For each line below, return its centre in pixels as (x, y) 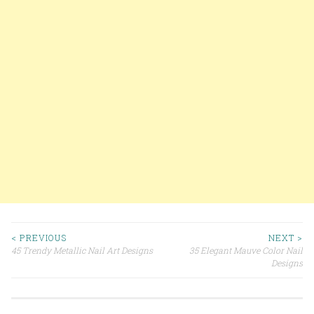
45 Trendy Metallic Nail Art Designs (82, 250)
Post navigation (83, 264)
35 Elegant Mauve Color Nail (246, 250)
